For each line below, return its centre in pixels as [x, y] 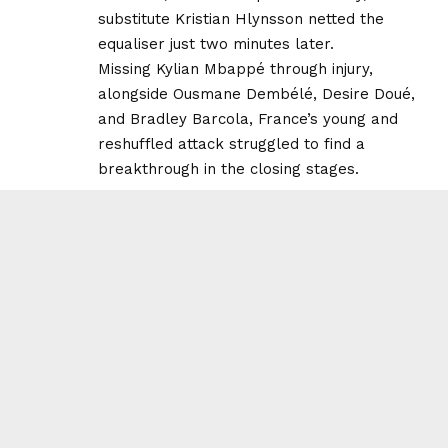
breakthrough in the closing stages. [228, 168]
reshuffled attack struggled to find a [231, 143]
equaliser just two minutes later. [216, 43]
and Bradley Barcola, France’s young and [248, 118]
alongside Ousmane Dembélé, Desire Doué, [256, 93]
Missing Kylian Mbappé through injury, [235, 68]
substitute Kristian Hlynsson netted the [241, 18]
